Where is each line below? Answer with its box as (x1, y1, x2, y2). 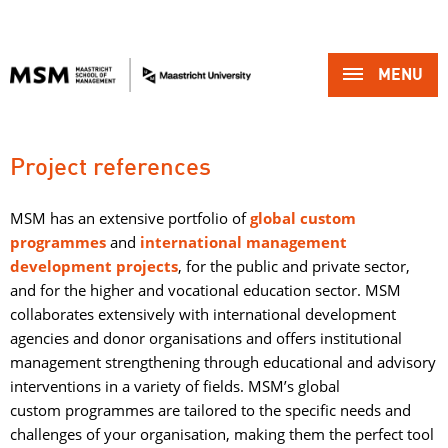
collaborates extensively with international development (10, 304, 396, 324)
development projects (10, 256, 178, 276)
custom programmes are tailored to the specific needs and (10, 400, 411, 420)
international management (140, 232, 347, 252)
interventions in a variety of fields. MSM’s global (10, 376, 340, 396)
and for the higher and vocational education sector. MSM (10, 280, 401, 300)
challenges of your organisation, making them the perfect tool (10, 424, 434, 444)
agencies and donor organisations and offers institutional (10, 328, 402, 348)
